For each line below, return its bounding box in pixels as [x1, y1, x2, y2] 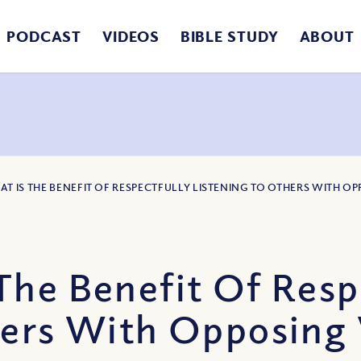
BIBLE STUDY [180, 27, 279, 45]
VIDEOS [102, 27, 160, 45]
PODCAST [6, 27, 82, 45]
